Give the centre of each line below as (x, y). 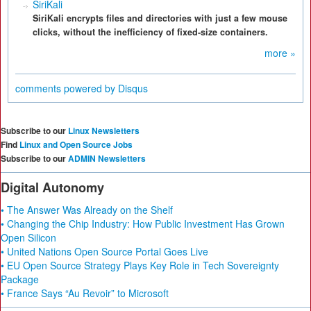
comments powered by (67, 88)
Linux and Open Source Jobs (76, 144)
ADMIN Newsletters (107, 158)
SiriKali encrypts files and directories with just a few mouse (160, 18)
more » (280, 53)
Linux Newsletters (104, 131)
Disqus (133, 88)
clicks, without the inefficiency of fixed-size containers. (150, 32)
